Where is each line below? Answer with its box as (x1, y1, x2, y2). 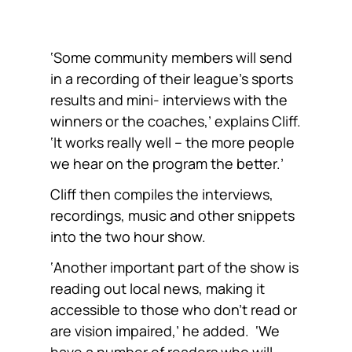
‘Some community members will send (50, 48, 292, 68)
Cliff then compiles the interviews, (50, 185, 273, 204)
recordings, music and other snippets (50, 206, 295, 225)
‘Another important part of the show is (50, 258, 299, 277)
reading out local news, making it (50, 279, 265, 299)
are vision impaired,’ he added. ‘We (50, 321, 280, 341)
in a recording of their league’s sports (50, 69, 293, 89)
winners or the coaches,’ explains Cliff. (50, 112, 301, 131)
